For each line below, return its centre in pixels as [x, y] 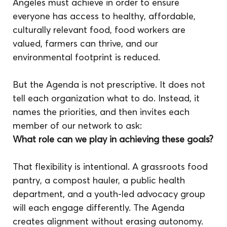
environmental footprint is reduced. [87, 57]
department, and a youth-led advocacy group [110, 194]
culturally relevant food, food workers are [101, 29]
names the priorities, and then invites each [103, 111]
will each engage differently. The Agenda [100, 207]
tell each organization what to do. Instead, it [108, 98]
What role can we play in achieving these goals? [113, 139]
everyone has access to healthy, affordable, [106, 16]
